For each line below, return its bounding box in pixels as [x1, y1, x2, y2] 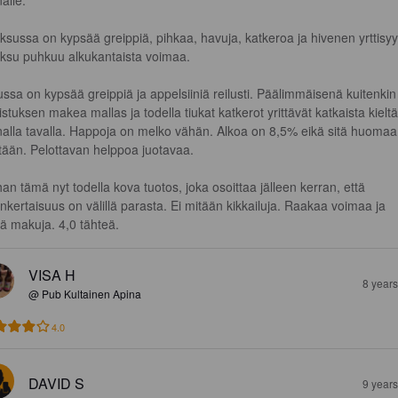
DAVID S [28, 373, 84, 394]
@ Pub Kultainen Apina [28, 286, 141, 301]
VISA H [28, 265, 76, 285]
